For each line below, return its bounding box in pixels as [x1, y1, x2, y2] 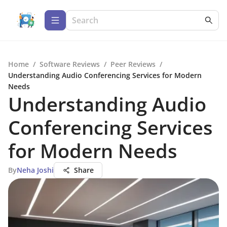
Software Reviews [40, 59, 100, 69]
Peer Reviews [110, 59, 156, 69]
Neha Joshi [17, 165, 54, 175]
